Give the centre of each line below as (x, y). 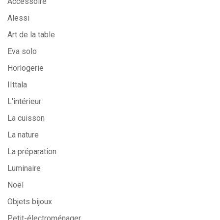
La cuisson (26, 118)
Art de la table (31, 34)
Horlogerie (26, 68)
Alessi (18, 18)
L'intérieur (24, 101)
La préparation (32, 151)
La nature (23, 135)
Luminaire (24, 168)
